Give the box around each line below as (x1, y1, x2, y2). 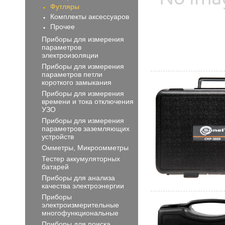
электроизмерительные (42, 201, 119, 209)
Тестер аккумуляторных (42, 155, 120, 163)
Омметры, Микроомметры (42, 144, 129, 152)
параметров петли (42, 70, 102, 78)
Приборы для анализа (42, 174, 115, 182)
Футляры (50, 3, 79, 11)
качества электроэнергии (42, 182, 124, 190)
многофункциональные (42, 209, 119, 217)
